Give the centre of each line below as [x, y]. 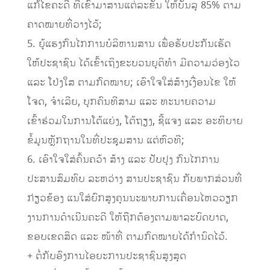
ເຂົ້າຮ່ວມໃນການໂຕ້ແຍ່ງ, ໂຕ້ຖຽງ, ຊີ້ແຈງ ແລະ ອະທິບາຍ [135, 121]
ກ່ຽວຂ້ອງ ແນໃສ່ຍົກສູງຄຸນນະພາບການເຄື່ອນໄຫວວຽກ [132, 199]
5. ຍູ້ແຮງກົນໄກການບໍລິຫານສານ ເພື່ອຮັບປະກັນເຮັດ [129, 44]
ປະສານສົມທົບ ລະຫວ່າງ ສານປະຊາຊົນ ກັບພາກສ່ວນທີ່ [134, 179]
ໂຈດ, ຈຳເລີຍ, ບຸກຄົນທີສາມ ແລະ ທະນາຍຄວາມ [121, 102]
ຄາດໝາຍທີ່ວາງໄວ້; [64, 25]
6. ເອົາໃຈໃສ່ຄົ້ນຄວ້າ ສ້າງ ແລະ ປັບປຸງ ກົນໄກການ [123, 160]
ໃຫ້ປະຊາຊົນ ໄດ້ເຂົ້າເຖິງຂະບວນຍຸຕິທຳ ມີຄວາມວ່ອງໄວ [133, 64]
